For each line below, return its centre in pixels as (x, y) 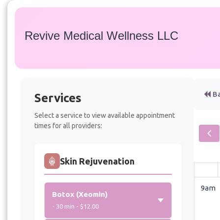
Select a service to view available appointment (105, 115)
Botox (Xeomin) (80, 194)
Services (58, 98)
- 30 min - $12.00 (75, 206)
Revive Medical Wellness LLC (101, 36)
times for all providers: (68, 125)
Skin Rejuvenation (97, 161)
